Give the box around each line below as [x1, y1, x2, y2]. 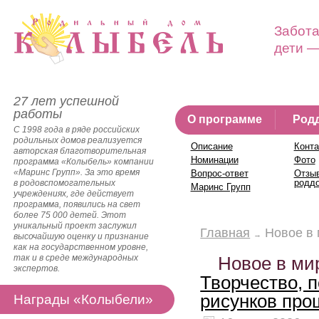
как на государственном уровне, [14, 242, 148, 252]
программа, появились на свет [14, 199, 140, 209]
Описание [190, 141, 233, 152]
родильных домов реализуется [14, 135, 142, 145]
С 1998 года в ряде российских [14, 125, 140, 135]
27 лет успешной [14, 94, 119, 108]
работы [14, 107, 62, 121]
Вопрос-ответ [190, 168, 249, 179]
